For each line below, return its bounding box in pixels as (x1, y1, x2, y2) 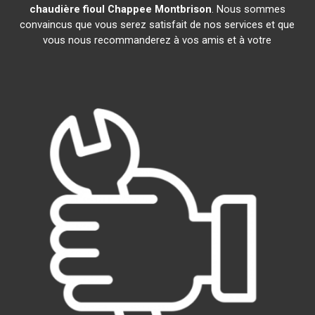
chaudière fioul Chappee (29, 3, 152, 15)
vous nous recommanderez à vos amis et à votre (43, 34, 272, 46)
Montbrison (154, 3, 212, 15)
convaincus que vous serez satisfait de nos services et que (20, 18, 295, 31)
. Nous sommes (211, 3, 285, 15)
